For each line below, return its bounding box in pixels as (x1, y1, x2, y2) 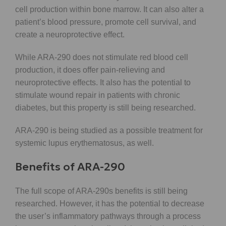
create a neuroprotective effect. (15, 30, 125, 39)
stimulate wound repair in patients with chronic (15, 90, 180, 99)
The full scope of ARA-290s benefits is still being (15, 186, 188, 195)
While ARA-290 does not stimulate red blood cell (15, 52, 188, 62)
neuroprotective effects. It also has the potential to (15, 78, 191, 87)
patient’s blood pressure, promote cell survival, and (15, 17, 196, 26)
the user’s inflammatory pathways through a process (15, 211, 201, 220)
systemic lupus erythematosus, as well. (15, 138, 154, 147)
